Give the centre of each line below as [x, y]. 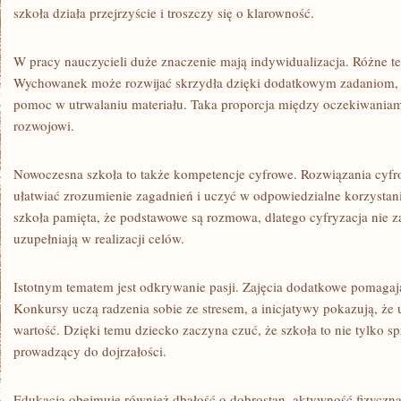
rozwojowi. [44, 125]
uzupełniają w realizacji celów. [99, 238]
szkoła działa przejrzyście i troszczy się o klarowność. [164, 13]
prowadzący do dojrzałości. [90, 351]
